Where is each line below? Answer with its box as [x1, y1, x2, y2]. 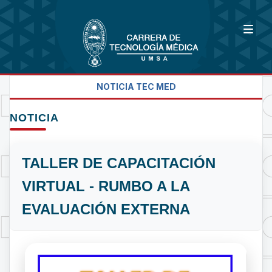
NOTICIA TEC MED [96, 81, 176, 92]
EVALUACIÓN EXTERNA [22, 200, 190, 217]
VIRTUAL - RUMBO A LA [22, 177, 189, 194]
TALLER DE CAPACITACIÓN [22, 154, 216, 171]
